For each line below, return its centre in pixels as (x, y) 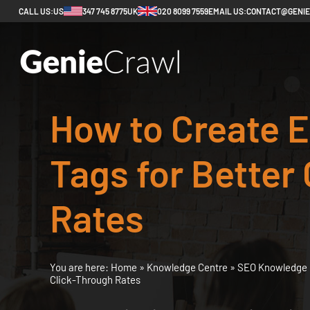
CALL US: (36, 11)
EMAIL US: (227, 11)
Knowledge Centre (188, 267)
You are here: (80, 267)
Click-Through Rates (95, 280)
